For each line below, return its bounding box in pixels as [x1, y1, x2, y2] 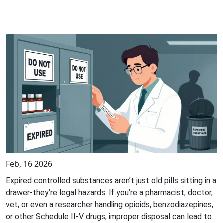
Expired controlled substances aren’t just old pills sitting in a [6, 175, 216, 185]
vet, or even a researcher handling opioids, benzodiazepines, [6, 199, 213, 209]
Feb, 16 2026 [6, 158, 52, 169]
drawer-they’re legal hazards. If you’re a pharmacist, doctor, [6, 187, 213, 197]
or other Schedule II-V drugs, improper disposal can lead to [6, 211, 212, 221]
